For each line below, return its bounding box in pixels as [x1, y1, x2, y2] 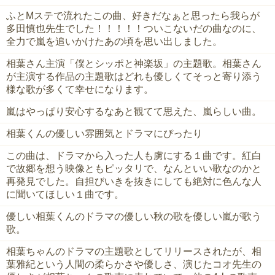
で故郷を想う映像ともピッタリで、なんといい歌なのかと [6, 163, 261, 174]
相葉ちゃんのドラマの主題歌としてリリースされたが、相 [6, 246, 261, 257]
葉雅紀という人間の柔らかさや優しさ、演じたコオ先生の [6, 259, 261, 270]
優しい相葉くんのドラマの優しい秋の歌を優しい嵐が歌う [6, 211, 261, 222]
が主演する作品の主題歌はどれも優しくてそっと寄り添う [6, 71, 261, 82]
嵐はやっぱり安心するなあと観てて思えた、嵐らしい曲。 [6, 106, 261, 117]
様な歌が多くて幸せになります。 [6, 84, 153, 95]
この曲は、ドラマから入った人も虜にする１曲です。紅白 [6, 150, 261, 161]
